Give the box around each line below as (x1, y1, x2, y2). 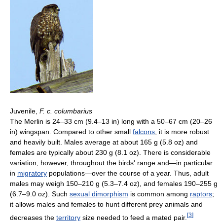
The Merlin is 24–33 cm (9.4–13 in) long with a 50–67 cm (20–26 (10, 117, 212, 125)
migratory (17, 169, 47, 177)
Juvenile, (10, 107, 39, 115)
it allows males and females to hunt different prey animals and (10, 200, 203, 208)
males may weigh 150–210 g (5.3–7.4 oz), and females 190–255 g (10, 179, 218, 187)
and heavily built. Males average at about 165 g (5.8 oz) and (10, 138, 198, 146)
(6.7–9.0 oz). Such (10, 189, 70, 198)
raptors (190, 189, 212, 198)
